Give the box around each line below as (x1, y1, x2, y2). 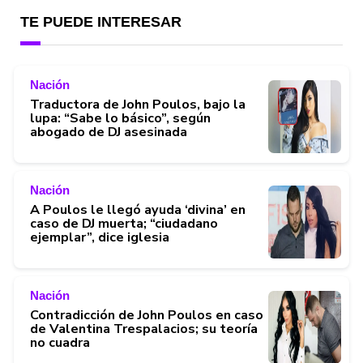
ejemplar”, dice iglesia (30, 228, 169, 247)
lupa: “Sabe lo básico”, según (30, 109, 211, 128)
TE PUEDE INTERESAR (20, 13, 181, 30)
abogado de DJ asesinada (30, 123, 187, 142)
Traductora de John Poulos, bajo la (30, 96, 246, 114)
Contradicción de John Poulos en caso (30, 306, 263, 325)
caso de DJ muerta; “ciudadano (30, 215, 218, 233)
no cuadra (30, 334, 90, 352)
